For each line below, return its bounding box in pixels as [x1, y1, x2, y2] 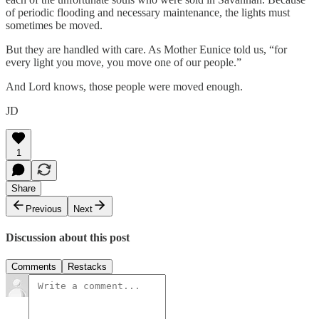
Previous [26, 203, 62, 214]
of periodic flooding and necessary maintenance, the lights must [6, 6, 290, 19]
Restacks [68, 261, 107, 273]
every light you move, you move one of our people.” [6, 56, 241, 68]
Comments [11, 261, 56, 273]
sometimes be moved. [6, 19, 103, 31]
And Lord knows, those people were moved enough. [6, 80, 243, 93]
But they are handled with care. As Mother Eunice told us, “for [6, 43, 287, 56]
